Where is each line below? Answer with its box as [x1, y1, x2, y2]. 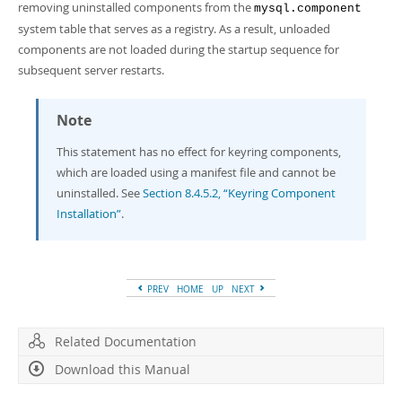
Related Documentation [55, 333, 197, 350]
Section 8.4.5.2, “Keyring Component [143, 185, 336, 201]
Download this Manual [55, 361, 190, 378]
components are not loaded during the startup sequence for [18, 41, 339, 57]
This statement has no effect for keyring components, [57, 144, 341, 160]
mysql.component [254, 2, 362, 15]
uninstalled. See [57, 185, 143, 201]
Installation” [57, 205, 121, 222]
